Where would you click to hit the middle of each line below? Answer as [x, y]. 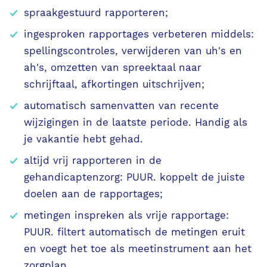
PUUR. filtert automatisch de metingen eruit [134, 232]
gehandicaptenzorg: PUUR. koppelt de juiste [134, 177]
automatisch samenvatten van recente [121, 106]
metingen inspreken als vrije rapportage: [126, 215]
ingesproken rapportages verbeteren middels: [139, 34]
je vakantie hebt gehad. [83, 139]
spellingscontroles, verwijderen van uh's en [133, 51]
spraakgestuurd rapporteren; [96, 13]
